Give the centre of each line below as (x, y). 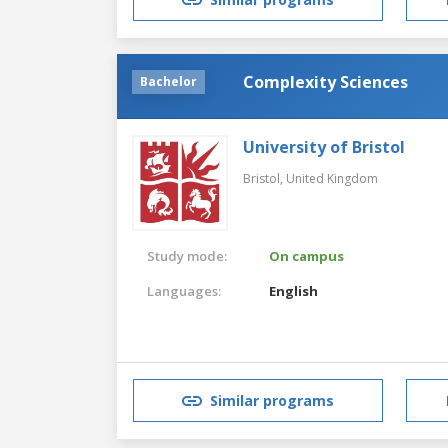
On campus (307, 255)
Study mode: (187, 255)
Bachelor (168, 81)
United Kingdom (332, 178)
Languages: (184, 290)
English (294, 290)
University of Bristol (324, 146)
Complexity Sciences (325, 81)
